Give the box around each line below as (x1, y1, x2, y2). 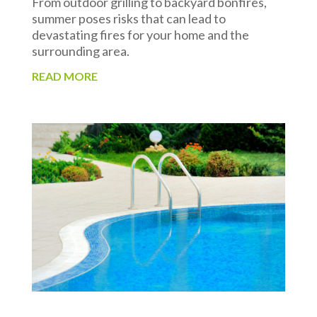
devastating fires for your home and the (31, 26, 249, 42)
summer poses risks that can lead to (31, 10, 226, 26)
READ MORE (31, 69, 98, 83)
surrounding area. (31, 42, 132, 59)
